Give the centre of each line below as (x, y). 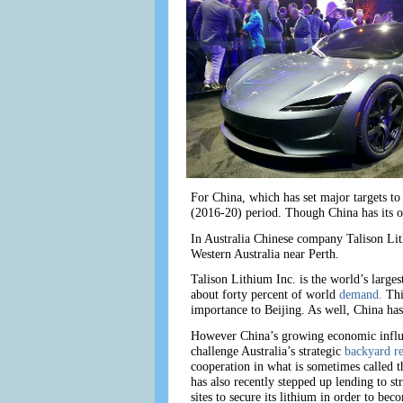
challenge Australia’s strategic (267, 350)
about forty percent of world (264, 295)
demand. (362, 295)
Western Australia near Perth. (264, 253)
